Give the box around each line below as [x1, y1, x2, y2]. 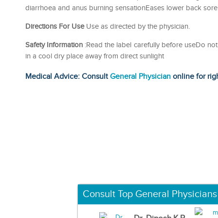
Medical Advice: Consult [25, 72, 110, 81]
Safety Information [25, 40, 83, 49]
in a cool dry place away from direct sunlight [25, 52, 164, 60]
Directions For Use [25, 22, 84, 31]
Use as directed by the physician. [84, 22, 190, 31]
